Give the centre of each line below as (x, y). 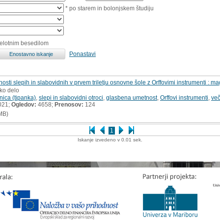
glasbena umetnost (132, 97)
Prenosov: (69, 104)
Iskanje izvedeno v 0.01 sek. (110, 139)
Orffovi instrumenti (184, 97)
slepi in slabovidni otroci (71, 97)
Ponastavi (82, 54)
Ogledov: (24, 104)
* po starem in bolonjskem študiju (109, 8)
